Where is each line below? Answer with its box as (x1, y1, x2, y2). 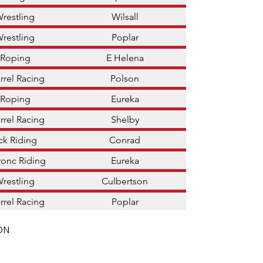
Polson (110, 72, 139, 84)
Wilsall (111, 11, 139, 22)
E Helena (106, 52, 144, 63)
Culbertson (102, 175, 148, 187)
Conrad (109, 134, 140, 146)
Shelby (110, 113, 139, 125)
